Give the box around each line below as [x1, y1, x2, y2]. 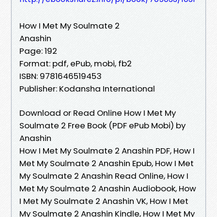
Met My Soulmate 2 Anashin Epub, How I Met [19, 157, 194, 169]
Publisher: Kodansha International [19, 82, 155, 94]
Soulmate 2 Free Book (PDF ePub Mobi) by [19, 119, 186, 131]
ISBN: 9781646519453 [19, 70, 102, 82]
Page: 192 [19, 45, 57, 57]
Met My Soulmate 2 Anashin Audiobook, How [19, 182, 196, 194]
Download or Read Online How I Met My [19, 107, 176, 119]
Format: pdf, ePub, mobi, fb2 [19, 57, 132, 69]
